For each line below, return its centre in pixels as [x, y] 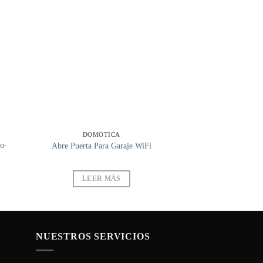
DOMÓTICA [102, 135]
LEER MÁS [101, 178]
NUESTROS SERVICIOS [93, 236]
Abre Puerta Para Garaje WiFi [101, 145]
